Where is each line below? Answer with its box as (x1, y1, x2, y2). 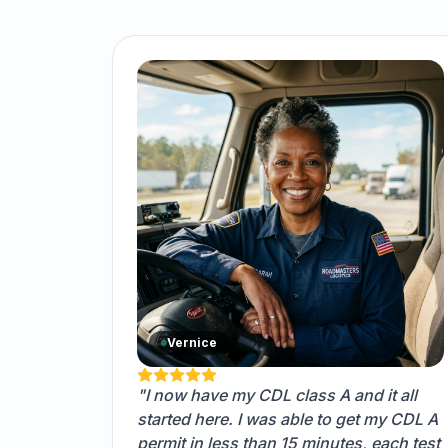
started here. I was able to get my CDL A (137, 409, 438, 430)
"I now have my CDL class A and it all (137, 385, 417, 406)
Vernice (167, 335, 217, 351)
